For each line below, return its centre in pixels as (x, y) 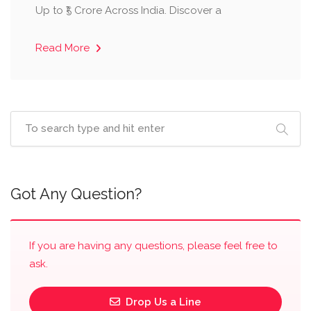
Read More (64, 48)
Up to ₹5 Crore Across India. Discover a (128, 10)
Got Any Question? (76, 194)
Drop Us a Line (162, 302)
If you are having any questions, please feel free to (153, 246)
